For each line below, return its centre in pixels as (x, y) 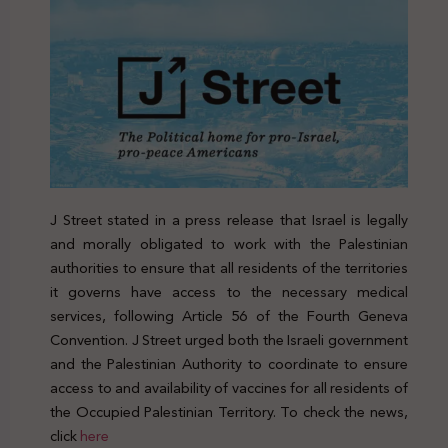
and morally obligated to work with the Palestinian (229, 243)
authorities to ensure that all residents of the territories (229, 267)
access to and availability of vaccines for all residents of (229, 387)
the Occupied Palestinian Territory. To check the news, (229, 411)
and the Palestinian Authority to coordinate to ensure (229, 363)
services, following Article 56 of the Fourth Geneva (229, 315)
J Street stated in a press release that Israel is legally (229, 219)
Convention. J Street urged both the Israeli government (229, 339)
